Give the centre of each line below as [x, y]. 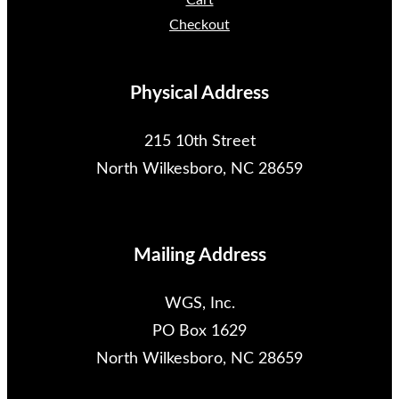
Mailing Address [199, 256]
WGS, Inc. [199, 304]
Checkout [199, 25]
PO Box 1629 [199, 332]
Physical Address [199, 94]
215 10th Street [199, 142]
